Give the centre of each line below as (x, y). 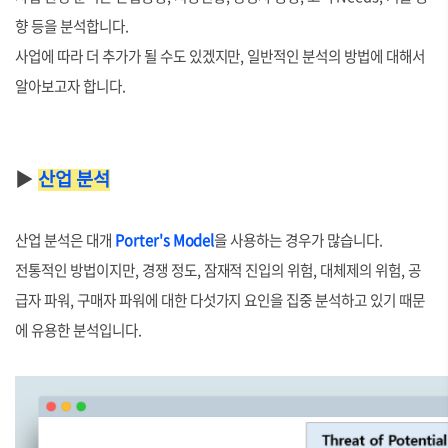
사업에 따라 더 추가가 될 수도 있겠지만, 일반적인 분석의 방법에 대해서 (220, 56)
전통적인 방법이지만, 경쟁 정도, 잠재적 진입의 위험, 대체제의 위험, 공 (218, 270)
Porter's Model (164, 240)
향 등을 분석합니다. (72, 26)
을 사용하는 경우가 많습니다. (299, 240)
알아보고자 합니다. (70, 86)
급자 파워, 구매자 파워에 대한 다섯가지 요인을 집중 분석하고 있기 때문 (220, 300)
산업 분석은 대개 (65, 240)
